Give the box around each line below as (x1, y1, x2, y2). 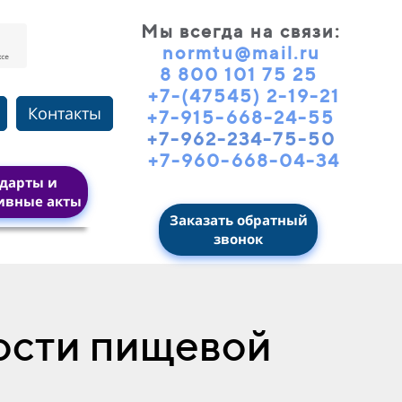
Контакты (27, 101, 101, 124)
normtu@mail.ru (162, 41, 320, 63)
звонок (214, 229, 263, 248)
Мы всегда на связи (141, 20, 335, 41)
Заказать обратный (169, 210, 308, 229)
